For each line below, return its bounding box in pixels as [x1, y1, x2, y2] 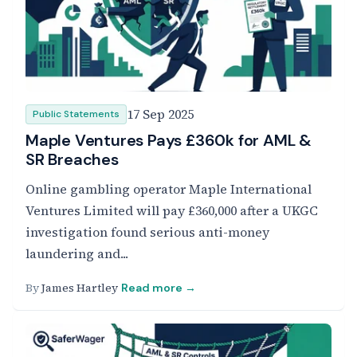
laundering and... [25, 245, 128, 262]
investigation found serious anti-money [25, 223, 269, 241]
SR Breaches [25, 149, 119, 170]
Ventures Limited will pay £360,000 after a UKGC [25, 202, 318, 219]
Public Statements [33, 108, 120, 120]
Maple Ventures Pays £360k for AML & [25, 130, 312, 151]
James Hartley [41, 280, 118, 296]
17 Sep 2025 [127, 105, 194, 123]
